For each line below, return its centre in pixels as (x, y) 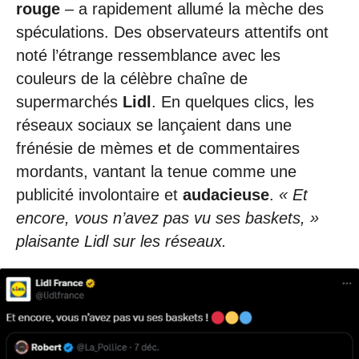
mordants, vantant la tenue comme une (156, 171)
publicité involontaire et (99, 194)
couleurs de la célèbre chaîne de (132, 78)
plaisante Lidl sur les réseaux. (121, 241)
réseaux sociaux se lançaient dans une (154, 125)
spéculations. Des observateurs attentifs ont (172, 32)
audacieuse (226, 194)
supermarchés (69, 101)
